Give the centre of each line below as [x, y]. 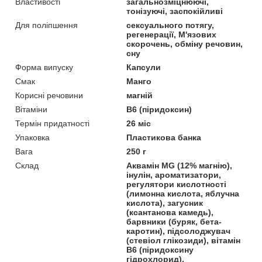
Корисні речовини [49, 95]
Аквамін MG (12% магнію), [180, 165]
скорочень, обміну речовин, [185, 44]
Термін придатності [52, 123]
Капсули [144, 67]
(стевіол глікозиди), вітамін [184, 240]
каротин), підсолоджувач [179, 231]
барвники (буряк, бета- [174, 221]
